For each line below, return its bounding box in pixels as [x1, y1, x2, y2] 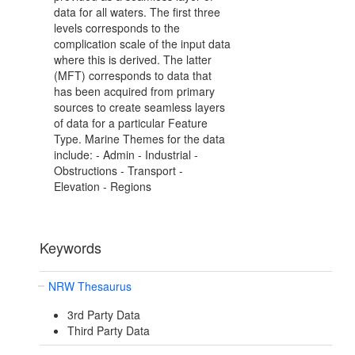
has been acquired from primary [54, 83, 215, 100]
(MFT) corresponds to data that [54, 67, 212, 84]
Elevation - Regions [54, 178, 151, 195]
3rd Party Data [67, 307, 140, 323]
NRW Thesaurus [48, 278, 132, 295]
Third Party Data [67, 323, 150, 339]
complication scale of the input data [54, 36, 231, 52]
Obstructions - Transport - [54, 162, 183, 179]
